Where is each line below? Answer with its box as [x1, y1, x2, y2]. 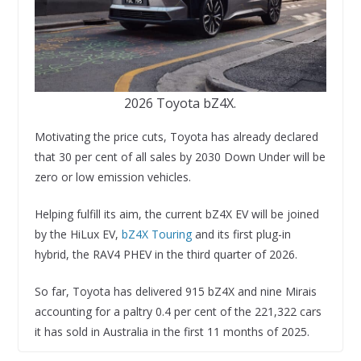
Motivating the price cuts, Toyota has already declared [34, 129, 318, 145]
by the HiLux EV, [34, 226, 122, 243]
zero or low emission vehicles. [34, 169, 191, 185]
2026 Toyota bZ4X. [124, 94, 237, 113]
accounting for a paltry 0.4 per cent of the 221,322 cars [34, 304, 322, 320]
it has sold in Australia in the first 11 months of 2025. [34, 324, 309, 340]
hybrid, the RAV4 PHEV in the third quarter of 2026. [34, 247, 297, 263]
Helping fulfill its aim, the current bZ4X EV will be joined [34, 206, 319, 222]
